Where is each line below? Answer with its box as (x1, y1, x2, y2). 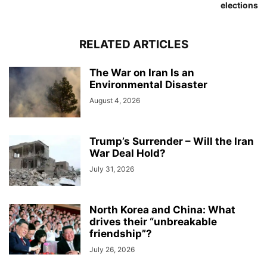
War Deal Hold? (89, 147, 166, 159)
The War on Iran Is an (89, 66, 194, 79)
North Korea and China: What (89, 203, 235, 216)
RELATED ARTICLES (79, 37, 188, 51)
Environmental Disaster (89, 78, 207, 91)
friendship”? (89, 227, 154, 240)
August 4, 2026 (89, 95, 140, 105)
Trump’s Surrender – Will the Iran (89, 135, 254, 147)
